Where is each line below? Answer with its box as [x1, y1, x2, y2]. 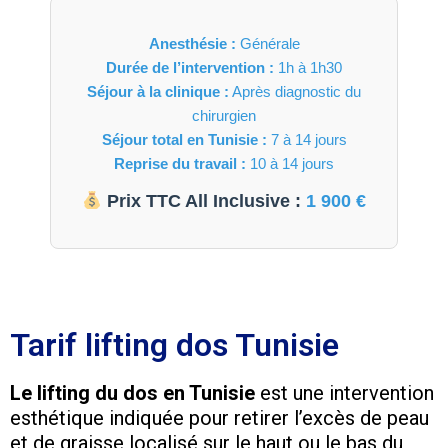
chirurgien [192, 106, 256, 124]
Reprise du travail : [114, 154, 246, 172]
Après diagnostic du [229, 82, 361, 100]
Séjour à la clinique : [87, 82, 229, 100]
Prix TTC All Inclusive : [102, 191, 307, 212]
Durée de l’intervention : [106, 58, 274, 76]
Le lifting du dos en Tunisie [10, 381, 255, 406]
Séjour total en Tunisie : [101, 130, 267, 148]
